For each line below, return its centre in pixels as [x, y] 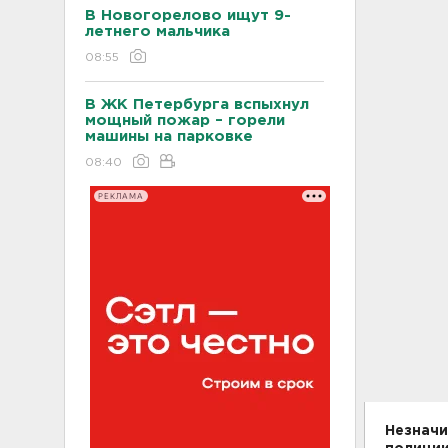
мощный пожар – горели [185, 120]
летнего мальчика [157, 31]
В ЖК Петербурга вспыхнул [197, 104]
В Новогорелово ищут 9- [188, 15]
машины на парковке [169, 136]
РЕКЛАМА [120, 196]
